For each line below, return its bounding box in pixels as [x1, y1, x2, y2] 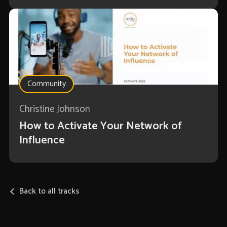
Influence [19, 131, 65, 150]
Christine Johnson [19, 101, 90, 118]
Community [27, 77, 66, 91]
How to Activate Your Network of [19, 117, 182, 136]
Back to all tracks [19, 184, 80, 199]
